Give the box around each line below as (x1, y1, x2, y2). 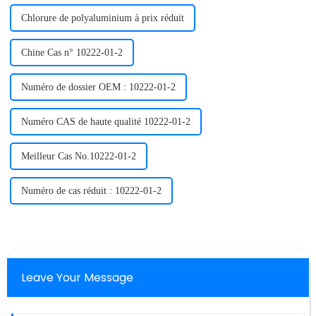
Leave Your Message (20, 269, 133, 286)
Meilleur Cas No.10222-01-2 (20, 151, 136, 162)
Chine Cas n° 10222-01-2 (20, 47, 123, 59)
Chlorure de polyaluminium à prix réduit (20, 13, 184, 24)
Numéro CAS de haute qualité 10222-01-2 (20, 116, 190, 128)
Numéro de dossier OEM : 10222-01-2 (20, 82, 176, 93)
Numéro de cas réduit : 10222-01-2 (20, 186, 162, 197)
